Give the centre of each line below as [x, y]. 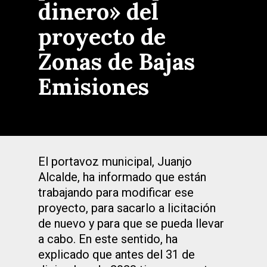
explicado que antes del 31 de [117, 254]
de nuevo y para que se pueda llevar [131, 223]
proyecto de [102, 36]
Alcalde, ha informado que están [122, 177]
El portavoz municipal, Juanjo [115, 162]
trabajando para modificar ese [116, 193]
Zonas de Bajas [117, 61]
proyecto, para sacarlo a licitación [127, 208]
